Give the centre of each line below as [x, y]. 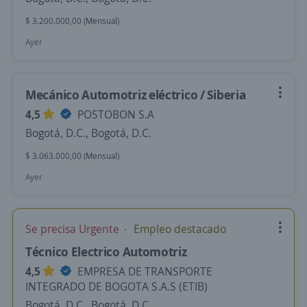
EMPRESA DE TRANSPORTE [144, 271]
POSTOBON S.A [114, 114]
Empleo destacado [179, 229]
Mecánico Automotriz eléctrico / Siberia [136, 95]
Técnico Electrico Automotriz [106, 251]
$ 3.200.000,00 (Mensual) [72, 21]
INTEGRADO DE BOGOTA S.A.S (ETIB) [116, 286]
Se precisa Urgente [74, 229]
